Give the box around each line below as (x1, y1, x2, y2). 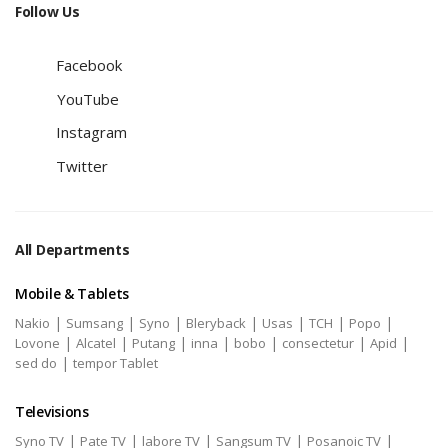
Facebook (56, 55, 122, 75)
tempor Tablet (73, 354, 158, 372)
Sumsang (66, 314, 123, 332)
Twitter (56, 156, 108, 176)
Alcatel (76, 334, 116, 352)
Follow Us (15, 2, 80, 21)
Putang (132, 334, 175, 352)
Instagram (56, 122, 127, 142)
